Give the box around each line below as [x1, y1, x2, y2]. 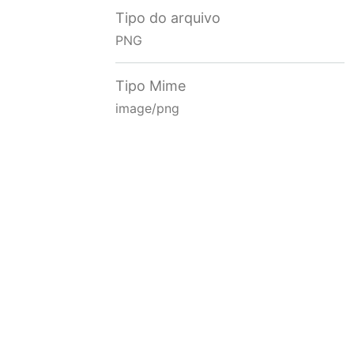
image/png [115, 100, 180, 116]
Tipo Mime [115, 77, 186, 94]
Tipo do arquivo [115, 9, 221, 26]
